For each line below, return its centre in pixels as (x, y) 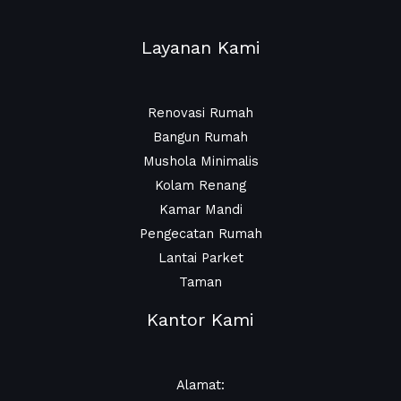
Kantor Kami (200, 320)
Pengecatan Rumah (200, 234)
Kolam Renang (200, 186)
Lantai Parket (200, 258)
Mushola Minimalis (200, 162)
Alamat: (200, 384)
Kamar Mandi (200, 210)
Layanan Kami (200, 48)
